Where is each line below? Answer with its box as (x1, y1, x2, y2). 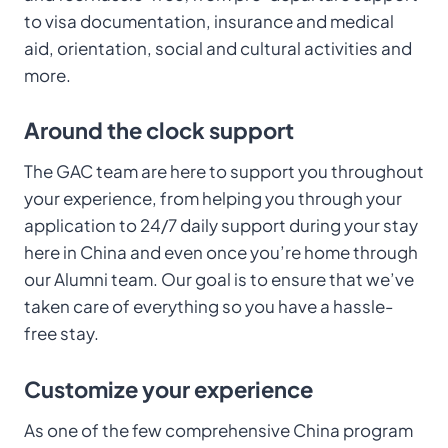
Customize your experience (24, 374, 313, 403)
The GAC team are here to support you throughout (24, 160, 424, 182)
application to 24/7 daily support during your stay (24, 214, 418, 236)
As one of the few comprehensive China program (24, 418, 413, 441)
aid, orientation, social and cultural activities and (24, 36, 412, 59)
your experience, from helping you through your (24, 187, 402, 209)
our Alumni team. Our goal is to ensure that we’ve (24, 268, 414, 290)
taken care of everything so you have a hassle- (24, 295, 393, 317)
